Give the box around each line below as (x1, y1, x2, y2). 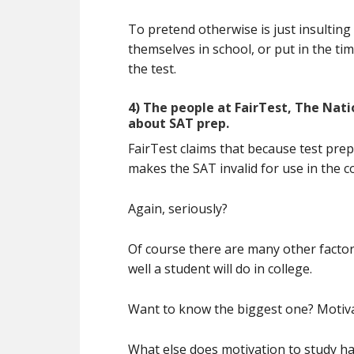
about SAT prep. (128, 115, 229, 132)
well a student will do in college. (128, 260, 312, 277)
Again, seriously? (128, 200, 228, 217)
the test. (128, 60, 176, 77)
